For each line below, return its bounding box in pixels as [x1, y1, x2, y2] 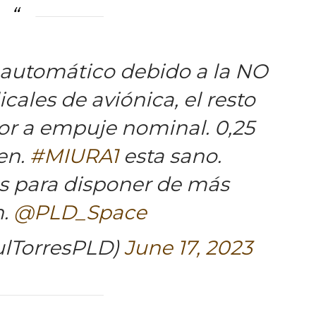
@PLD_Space [13, 200, 147, 224]
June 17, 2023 [123, 235, 253, 260]
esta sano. [118, 143, 221, 168]
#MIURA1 [29, 143, 119, 168]
